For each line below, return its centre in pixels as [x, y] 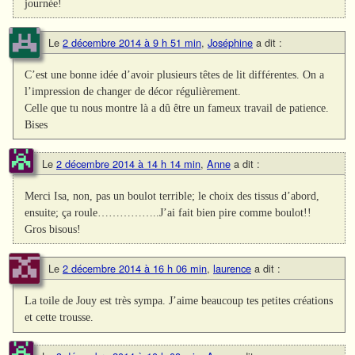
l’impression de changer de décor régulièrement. [133, 92]
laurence [232, 269]
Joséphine [230, 43]
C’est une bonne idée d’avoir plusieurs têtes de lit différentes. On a [175, 75]
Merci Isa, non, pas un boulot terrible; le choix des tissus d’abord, [172, 196]
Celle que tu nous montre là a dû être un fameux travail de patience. [177, 108]
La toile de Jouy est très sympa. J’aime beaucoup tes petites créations [179, 301]
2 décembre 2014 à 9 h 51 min [132, 43]
